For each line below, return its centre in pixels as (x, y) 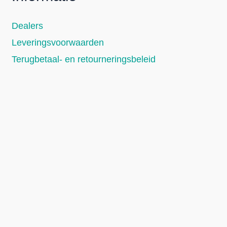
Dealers (28, 26)
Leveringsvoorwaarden (58, 42)
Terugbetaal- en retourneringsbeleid (84, 59)
